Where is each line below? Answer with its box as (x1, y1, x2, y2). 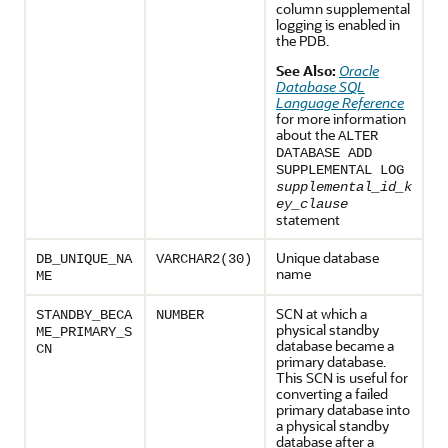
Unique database (276, 248, 379, 267)
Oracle (339, 61, 379, 80)
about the (276, 125, 338, 144)
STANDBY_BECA (36, 307, 132, 323)
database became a (276, 336, 394, 355)
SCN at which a (276, 304, 367, 323)
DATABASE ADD (276, 145, 372, 161)
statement (276, 210, 340, 229)
